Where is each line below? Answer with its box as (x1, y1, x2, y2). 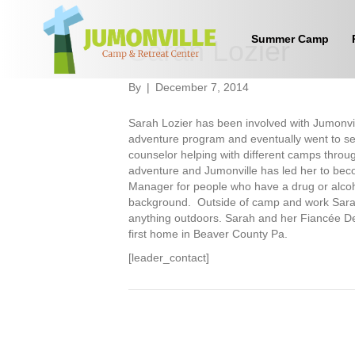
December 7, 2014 (155, 81, 249, 94)
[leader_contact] (128, 251, 209, 264)
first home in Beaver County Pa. (128, 227, 288, 240)
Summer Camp (251, 32, 330, 46)
